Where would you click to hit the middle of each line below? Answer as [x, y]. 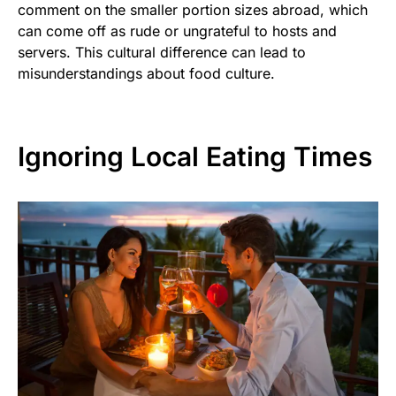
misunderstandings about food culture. [146, 74]
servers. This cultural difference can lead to [162, 53]
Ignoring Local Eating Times [195, 157]
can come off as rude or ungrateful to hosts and [177, 31]
